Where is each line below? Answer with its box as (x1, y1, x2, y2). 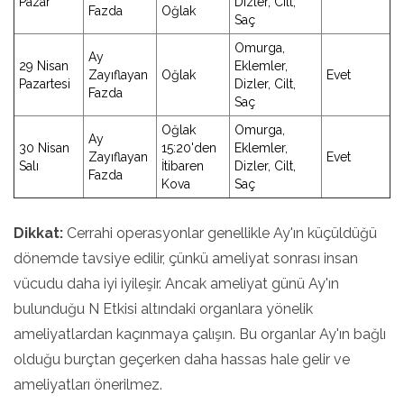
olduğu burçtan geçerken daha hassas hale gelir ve (14, 351, 350, 368)
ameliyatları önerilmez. (14, 376, 162, 393)
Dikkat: (14, 225, 63, 242)
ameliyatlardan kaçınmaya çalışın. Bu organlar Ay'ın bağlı (14, 326, 386, 343)
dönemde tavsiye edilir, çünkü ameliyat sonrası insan (14, 250, 358, 267)
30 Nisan (19, 141, 69, 155)
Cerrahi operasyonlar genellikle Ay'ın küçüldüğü (63, 225, 377, 242)
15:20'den (161, 141, 216, 155)
